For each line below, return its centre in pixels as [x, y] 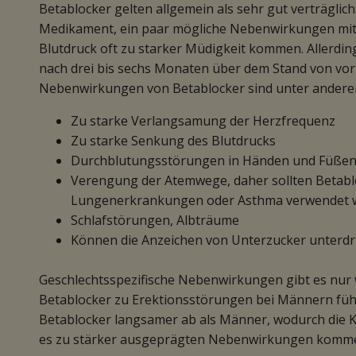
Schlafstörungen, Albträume [155, 220]
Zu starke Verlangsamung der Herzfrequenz [203, 121]
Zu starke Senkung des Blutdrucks [173, 141]
